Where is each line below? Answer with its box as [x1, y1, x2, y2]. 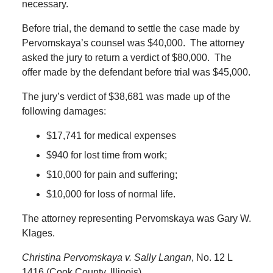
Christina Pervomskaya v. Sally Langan [21, 252, 191, 263]
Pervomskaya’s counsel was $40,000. [21, 38, 185, 49]
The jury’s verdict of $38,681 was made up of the [21, 91, 230, 102]
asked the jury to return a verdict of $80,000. [21, 52, 210, 63]
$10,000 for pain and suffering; [46, 169, 177, 180]
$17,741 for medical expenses [46, 130, 176, 141]
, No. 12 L [191, 252, 232, 263]
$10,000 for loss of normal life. [46, 189, 175, 200]
